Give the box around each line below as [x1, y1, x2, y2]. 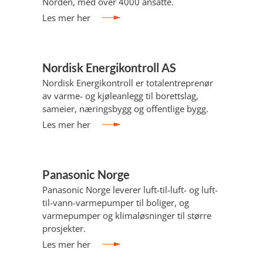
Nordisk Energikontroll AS [42, 60, 176, 75]
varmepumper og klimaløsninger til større [42, 210, 211, 221]
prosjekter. [42, 222, 86, 234]
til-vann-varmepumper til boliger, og [42, 197, 189, 208]
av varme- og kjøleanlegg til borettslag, [42, 90, 198, 102]
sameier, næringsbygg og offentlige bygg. [42, 103, 208, 114]
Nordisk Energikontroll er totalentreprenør [42, 77, 213, 89]
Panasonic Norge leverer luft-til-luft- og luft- [42, 184, 218, 195]
